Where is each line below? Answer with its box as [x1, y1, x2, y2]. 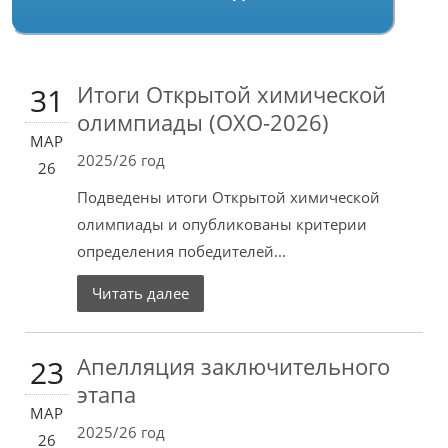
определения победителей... [76, 241, 286, 261]
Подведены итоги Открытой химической [76, 187, 380, 207]
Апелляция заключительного [76, 351, 390, 381]
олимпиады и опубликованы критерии [76, 214, 367, 234]
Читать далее [91, 283, 189, 303]
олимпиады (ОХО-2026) [76, 107, 329, 137]
